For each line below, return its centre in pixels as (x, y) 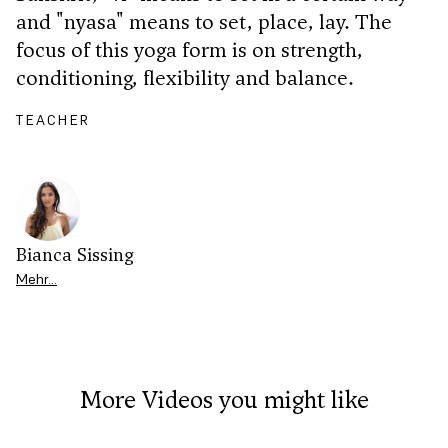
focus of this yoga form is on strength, (189, 49)
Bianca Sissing (75, 254)
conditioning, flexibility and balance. (185, 77)
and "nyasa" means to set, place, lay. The (204, 21)
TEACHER (53, 119)
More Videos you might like (224, 399)
